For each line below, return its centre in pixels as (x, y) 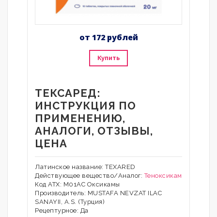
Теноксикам (163, 176)
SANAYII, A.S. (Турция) (70, 202)
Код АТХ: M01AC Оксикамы (77, 184)
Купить (108, 58)
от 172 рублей (108, 37)
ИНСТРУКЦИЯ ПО (85, 106)
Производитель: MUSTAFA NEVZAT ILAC (98, 193)
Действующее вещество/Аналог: (90, 176)
